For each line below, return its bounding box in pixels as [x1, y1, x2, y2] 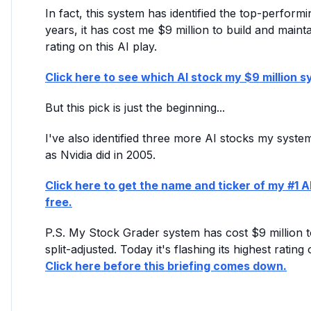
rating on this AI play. [45, 40, 157, 53]
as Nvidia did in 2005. [45, 148, 155, 162]
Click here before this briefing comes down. [45, 259, 287, 273]
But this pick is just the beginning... [45, 101, 225, 115]
